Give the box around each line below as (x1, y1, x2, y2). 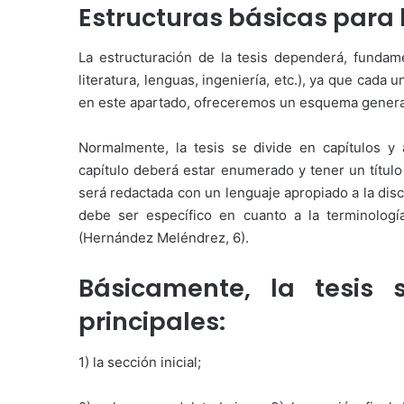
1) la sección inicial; (78, 353, 201, 371)
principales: (78, 305, 225, 339)
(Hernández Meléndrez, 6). (78, 229, 249, 247)
